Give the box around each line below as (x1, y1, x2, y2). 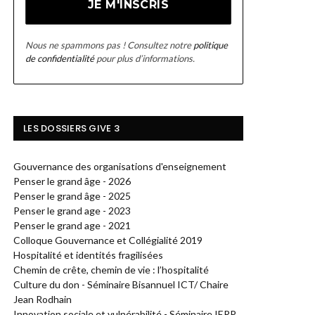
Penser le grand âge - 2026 (13, 175, 131, 187)
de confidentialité (25, 53, 94, 64)
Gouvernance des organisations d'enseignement (13, 160, 226, 172)
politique (193, 39, 228, 51)
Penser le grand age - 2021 (13, 219, 131, 231)
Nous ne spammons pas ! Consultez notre (25, 39, 193, 51)
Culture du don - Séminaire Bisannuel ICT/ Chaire (13, 278, 229, 290)
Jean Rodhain (13, 293, 72, 305)
